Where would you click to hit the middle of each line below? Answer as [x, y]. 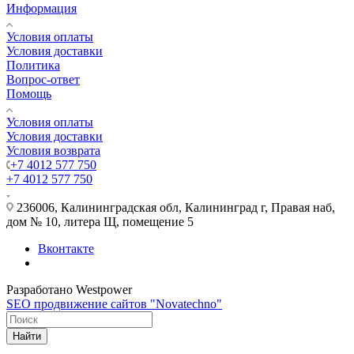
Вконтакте [66, 248]
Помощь [29, 93]
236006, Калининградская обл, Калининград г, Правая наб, [174, 207]
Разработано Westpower [69, 289]
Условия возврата [53, 150]
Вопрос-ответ [43, 79]
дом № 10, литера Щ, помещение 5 [100, 221]
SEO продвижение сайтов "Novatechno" [114, 303]
